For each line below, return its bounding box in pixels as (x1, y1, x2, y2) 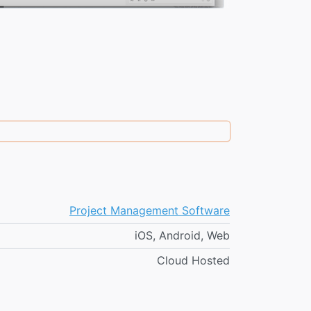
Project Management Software (69, 203, 230, 218)
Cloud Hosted (157, 253, 230, 268)
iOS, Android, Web (135, 228, 230, 243)
